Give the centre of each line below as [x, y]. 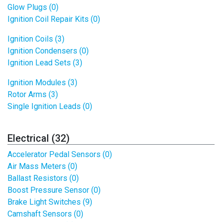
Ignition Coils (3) [36, 39]
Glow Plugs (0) [33, 7]
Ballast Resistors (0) [43, 178]
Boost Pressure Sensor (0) [54, 190]
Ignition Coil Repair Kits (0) [54, 19]
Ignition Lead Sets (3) [45, 63]
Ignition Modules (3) [42, 83]
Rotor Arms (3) [33, 94]
